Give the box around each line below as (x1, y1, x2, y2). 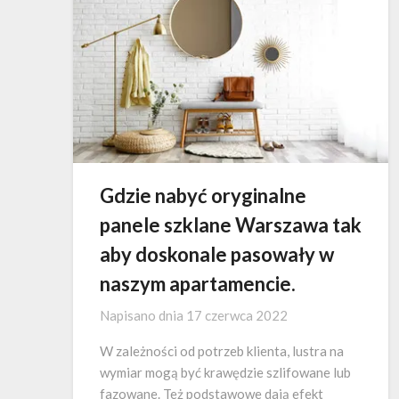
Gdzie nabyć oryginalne (100, 183, 306, 208)
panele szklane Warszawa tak (100, 213, 362, 238)
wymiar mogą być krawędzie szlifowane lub (100, 364, 351, 381)
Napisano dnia (100, 307, 186, 324)
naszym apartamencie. (100, 272, 296, 297)
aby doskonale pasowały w (100, 242, 334, 267)
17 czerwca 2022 (186, 307, 288, 324)
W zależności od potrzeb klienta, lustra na (100, 343, 344, 360)
